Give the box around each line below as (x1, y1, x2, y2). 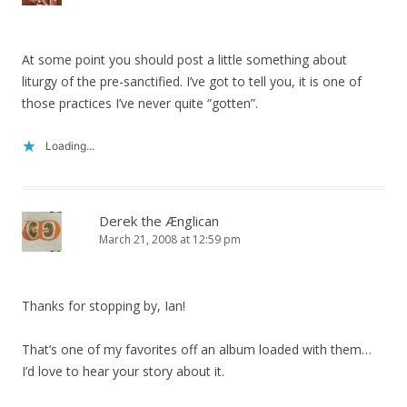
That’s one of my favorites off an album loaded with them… (22, 341, 372, 358)
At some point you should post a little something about (22, 51, 347, 68)
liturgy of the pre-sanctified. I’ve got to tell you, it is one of (22, 73, 362, 90)
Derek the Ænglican (99, 212, 219, 230)
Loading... (45, 139, 94, 153)
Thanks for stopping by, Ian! (22, 297, 185, 314)
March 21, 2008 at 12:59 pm (99, 232, 241, 247)
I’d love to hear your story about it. (22, 362, 224, 380)
